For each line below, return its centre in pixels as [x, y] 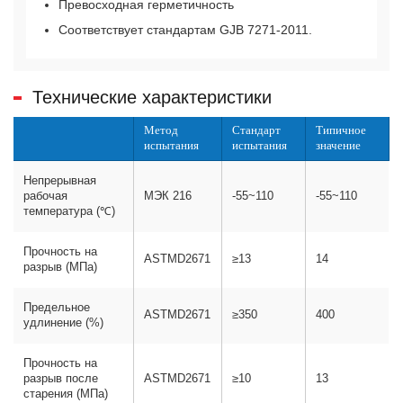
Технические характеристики [152, 98]
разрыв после [61, 379]
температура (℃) [70, 212]
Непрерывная [60, 181]
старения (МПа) [66, 394]
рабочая [46, 197]
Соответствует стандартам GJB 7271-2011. [186, 30]
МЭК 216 [168, 197]
